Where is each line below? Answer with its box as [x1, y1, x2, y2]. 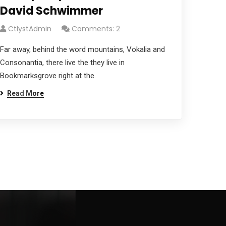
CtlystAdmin [8, 24, 51, 34]
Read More [7, 89, 44, 97]
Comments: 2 [71, 24, 120, 34]
